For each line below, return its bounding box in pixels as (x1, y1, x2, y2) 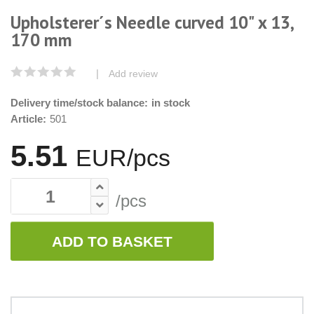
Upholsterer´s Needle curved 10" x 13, (11, 11, 293, 34)
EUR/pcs (76, 145, 170, 172)
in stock (151, 97, 190, 109)
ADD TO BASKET (52, 233, 172, 250)
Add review (109, 68, 158, 80)
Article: (11, 113, 46, 125)
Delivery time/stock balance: (11, 97, 148, 109)
